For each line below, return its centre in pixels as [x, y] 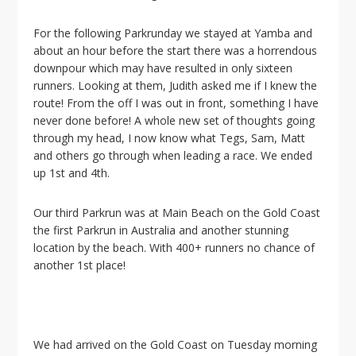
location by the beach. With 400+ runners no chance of [174, 248]
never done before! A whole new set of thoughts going [174, 120]
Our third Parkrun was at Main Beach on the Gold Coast [177, 213]
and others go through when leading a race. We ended [173, 155]
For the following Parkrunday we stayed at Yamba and [173, 33]
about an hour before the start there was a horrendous [176, 50]
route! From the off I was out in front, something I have [176, 103]
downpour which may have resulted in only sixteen [163, 68]
